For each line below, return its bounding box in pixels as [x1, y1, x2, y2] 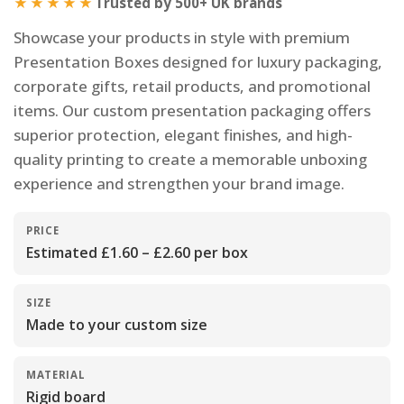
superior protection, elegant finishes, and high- [14, 124, 353, 145]
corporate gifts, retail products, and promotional [14, 75, 371, 96]
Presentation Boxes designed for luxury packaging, [14, 50, 382, 72]
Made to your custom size [26, 314, 207, 335]
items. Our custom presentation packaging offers [14, 99, 371, 121]
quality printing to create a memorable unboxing [14, 148, 367, 170]
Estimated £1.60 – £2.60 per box [26, 242, 248, 262]
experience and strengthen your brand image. [14, 172, 344, 194]
